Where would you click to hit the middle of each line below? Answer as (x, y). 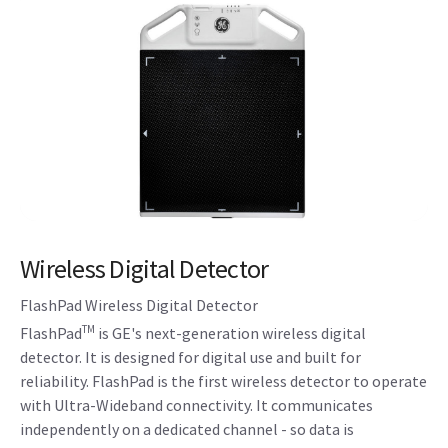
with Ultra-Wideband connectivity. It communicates (196, 404)
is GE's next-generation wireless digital (230, 332)
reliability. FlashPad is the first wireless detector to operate (223, 380)
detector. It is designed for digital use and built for (190, 356)
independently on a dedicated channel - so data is (187, 428)
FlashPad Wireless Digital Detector (139, 304)
